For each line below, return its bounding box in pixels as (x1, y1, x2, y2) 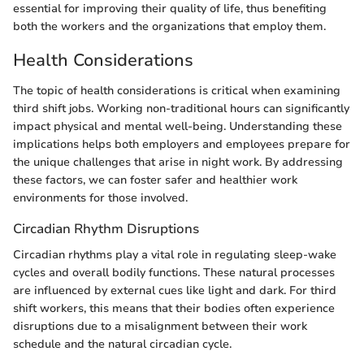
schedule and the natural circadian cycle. (13, 336, 232, 352)
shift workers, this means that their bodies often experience (13, 300, 335, 316)
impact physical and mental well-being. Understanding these (13, 119, 342, 135)
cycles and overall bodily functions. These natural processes (13, 264, 335, 280)
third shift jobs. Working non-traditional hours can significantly (13, 101, 349, 117)
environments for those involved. (13, 190, 188, 206)
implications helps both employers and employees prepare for (13, 136, 350, 153)
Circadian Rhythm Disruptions (13, 219, 199, 239)
